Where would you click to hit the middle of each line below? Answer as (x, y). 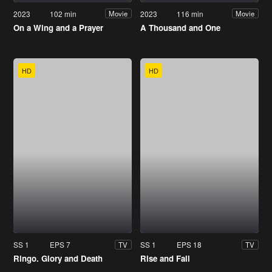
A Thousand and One (180, 27)
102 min (63, 13)
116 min (190, 13)
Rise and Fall (165, 259)
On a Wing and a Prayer (58, 27)
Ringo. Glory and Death (58, 259)
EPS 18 (189, 245)
